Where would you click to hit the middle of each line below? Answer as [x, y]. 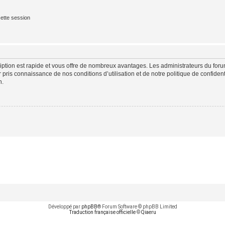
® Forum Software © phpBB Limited [137, 206]
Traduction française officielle [102, 212]
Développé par [65, 206]
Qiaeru [148, 212]
